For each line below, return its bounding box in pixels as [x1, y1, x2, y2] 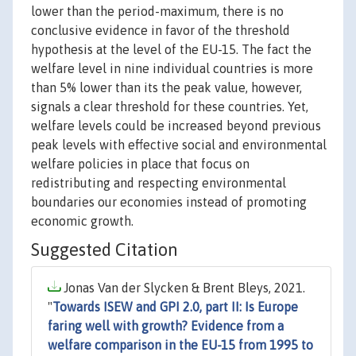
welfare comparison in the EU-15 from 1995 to [48, 338, 313, 353]
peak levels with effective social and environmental [31, 137, 327, 153]
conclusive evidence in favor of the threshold [31, 23, 290, 38]
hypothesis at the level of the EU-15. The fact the [31, 42, 311, 57]
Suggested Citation [31, 239, 178, 261]
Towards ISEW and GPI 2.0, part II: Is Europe [52, 300, 298, 315]
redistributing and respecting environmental [31, 176, 286, 191]
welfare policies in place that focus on [31, 157, 250, 172]
